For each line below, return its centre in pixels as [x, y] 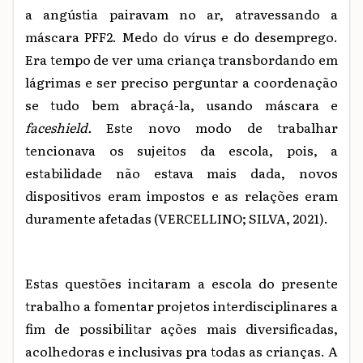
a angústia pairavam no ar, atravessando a [181, 13]
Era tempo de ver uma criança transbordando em [181, 59]
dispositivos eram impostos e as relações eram [181, 195]
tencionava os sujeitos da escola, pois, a [181, 149]
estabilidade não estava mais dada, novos [181, 172]
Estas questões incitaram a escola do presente [181, 282]
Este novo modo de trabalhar [215, 127]
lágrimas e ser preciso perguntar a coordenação [181, 81]
